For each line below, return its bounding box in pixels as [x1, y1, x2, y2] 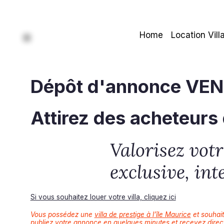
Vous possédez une [30, 210, 94, 218]
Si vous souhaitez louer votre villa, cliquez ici [30, 192, 176, 201]
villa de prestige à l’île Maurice [94, 210, 191, 218]
